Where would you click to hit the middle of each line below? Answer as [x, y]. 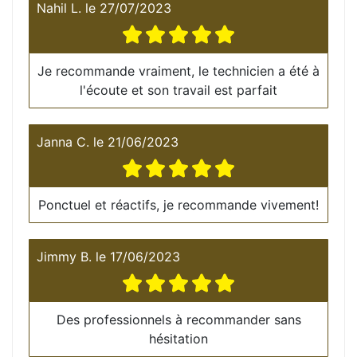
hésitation [178, 338]
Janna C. [63, 141]
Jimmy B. [64, 256]
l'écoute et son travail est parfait [178, 90]
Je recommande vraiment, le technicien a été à [178, 71]
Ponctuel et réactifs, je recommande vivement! [178, 204]
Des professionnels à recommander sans [178, 319]
